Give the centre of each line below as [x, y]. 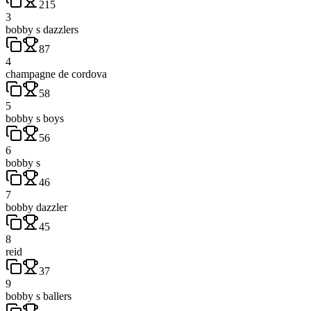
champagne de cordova [56, 74]
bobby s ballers [39, 296]
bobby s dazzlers [42, 29]
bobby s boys [35, 118]
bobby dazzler [36, 207]
